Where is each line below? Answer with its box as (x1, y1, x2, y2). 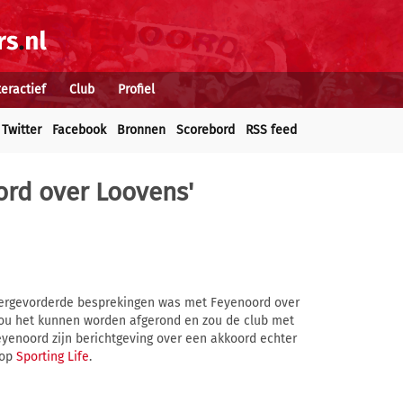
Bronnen (117, 122, 166, 138)
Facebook (52, 122, 106, 138)
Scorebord (176, 122, 235, 138)
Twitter (2, 122, 41, 138)
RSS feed (246, 122, 297, 138)
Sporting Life (16, 349, 89, 365)
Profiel (118, 82, 155, 97)
